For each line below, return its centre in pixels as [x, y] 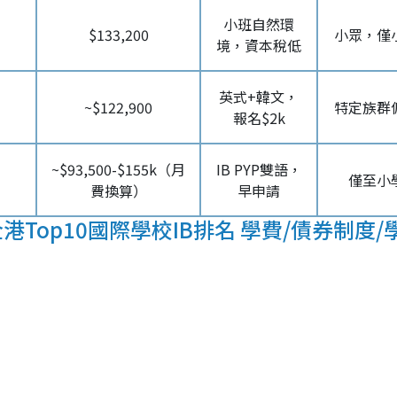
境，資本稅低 [259, 45]
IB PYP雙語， [259, 169]
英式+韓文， [259, 97]
